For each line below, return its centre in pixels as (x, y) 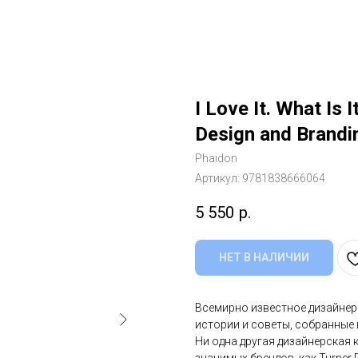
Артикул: (219, 178)
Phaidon (216, 158)
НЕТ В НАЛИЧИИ (264, 258)
